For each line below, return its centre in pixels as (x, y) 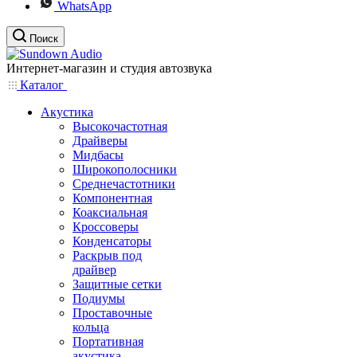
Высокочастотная (120, 126)
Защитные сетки (117, 284)
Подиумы (99, 298)
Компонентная (112, 198)
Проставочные (112, 313)
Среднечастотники (124, 184)
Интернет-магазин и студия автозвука (109, 68)
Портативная (108, 341)
